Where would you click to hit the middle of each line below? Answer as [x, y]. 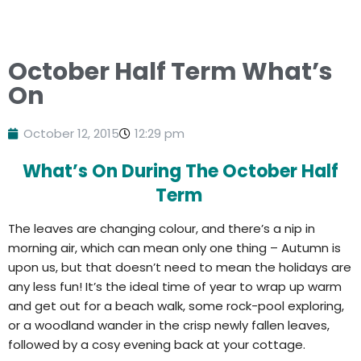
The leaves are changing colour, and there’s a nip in [162, 228]
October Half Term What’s [170, 71]
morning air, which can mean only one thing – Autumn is [174, 247]
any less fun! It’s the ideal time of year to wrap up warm [175, 286]
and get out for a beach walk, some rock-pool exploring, [176, 305]
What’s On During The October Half [180, 171]
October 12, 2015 [71, 133]
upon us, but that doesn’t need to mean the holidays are [180, 267]
